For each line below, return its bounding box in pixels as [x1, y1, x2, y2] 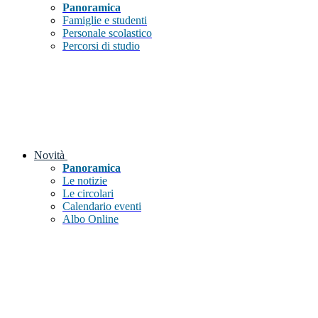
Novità [34, 149, 65, 162]
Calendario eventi [62, 200, 141, 213]
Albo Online [62, 213, 119, 226]
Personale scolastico [62, 27, 152, 40]
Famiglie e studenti [62, 14, 147, 27]
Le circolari [62, 187, 114, 200]
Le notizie [62, 175, 107, 187]
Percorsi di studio [62, 40, 140, 53]
